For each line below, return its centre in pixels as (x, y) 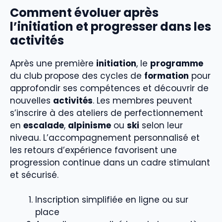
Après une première (53, 63)
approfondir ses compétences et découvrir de (109, 88)
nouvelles (31, 100)
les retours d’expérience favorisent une (93, 150)
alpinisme (89, 125)
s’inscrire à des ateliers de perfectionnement (107, 113)
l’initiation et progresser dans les (111, 26)
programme (177, 63)
